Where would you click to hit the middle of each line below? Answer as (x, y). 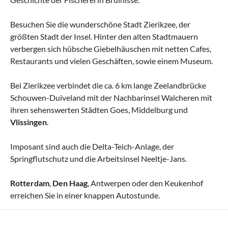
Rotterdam (30, 183)
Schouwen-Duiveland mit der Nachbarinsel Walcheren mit (111, 97)
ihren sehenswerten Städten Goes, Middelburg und (99, 109)
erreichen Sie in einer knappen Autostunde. (85, 195)
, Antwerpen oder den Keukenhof (145, 183)
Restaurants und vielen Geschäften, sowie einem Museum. (111, 61)
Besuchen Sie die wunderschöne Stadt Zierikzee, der (100, 24)
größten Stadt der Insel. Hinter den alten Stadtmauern (104, 36)
